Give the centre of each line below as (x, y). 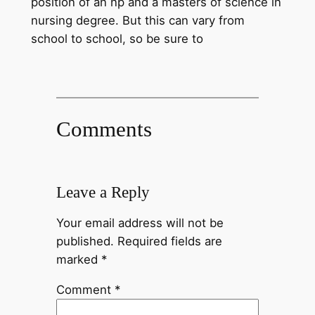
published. (85, 242)
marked (78, 260)
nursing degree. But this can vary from (137, 20)
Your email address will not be (140, 223)
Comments (104, 129)
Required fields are (169, 242)
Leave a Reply (103, 192)
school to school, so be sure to (117, 38)
